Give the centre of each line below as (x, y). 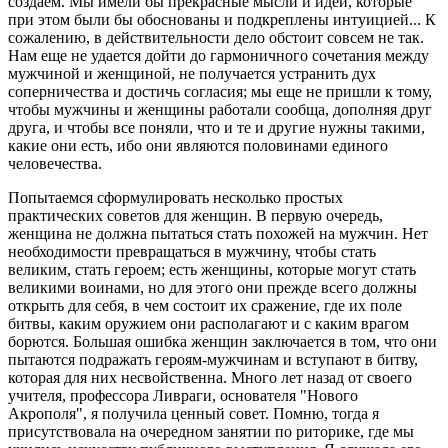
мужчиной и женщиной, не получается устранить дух (192, 73)
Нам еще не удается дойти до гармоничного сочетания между (218, 55)
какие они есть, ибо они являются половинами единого (198, 145)
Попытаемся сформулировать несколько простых (175, 197)
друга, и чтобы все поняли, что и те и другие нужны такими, (216, 127)
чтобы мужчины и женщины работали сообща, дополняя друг (220, 109)
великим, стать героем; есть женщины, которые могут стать (212, 269)
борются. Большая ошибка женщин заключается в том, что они (222, 341)
